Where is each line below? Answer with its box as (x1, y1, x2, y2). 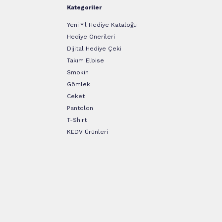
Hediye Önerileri (66, 33, 115, 41)
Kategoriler (66, 4, 102, 11)
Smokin (66, 69, 89, 76)
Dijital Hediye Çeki (66, 45, 121, 53)
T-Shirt (66, 116, 87, 124)
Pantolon (66, 105, 93, 112)
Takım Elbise (66, 57, 104, 64)
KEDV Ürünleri (66, 128, 108, 136)
